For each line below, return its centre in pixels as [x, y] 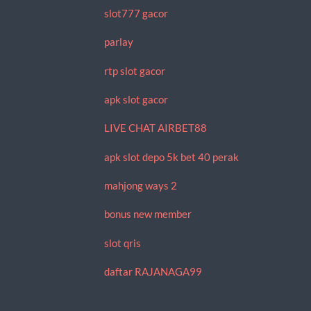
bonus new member [148, 214]
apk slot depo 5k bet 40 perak [171, 157]
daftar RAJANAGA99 [153, 271]
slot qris [122, 243]
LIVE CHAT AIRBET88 [155, 128]
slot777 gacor [136, 14]
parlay [118, 42]
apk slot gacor [136, 100]
